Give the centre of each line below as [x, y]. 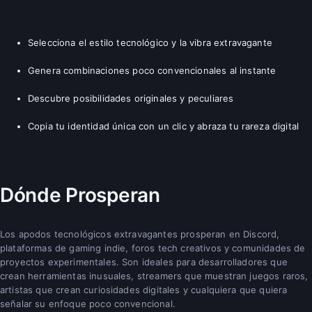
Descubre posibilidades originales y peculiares [131, 98]
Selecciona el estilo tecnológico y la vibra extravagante [150, 42]
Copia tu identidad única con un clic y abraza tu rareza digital [164, 126]
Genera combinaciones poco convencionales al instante [152, 70]
